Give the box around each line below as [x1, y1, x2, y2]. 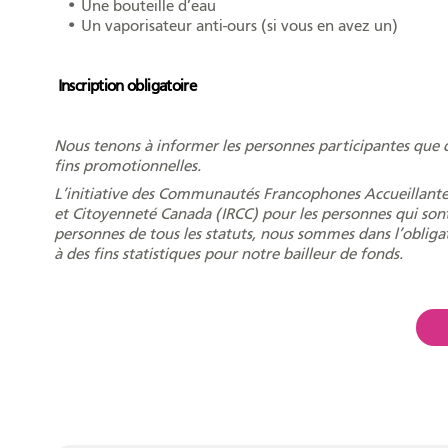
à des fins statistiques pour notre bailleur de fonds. [53, 244, 403, 263]
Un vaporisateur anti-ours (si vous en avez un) [80, 16, 398, 35]
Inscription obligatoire [57, 76, 197, 95]
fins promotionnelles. [53, 156, 201, 175]
